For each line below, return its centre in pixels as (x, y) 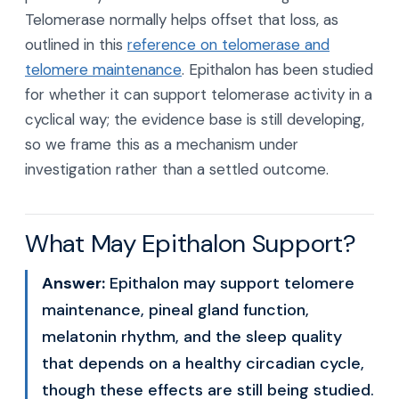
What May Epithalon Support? (191, 244)
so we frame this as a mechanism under (162, 144)
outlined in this (76, 45)
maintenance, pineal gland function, (175, 310)
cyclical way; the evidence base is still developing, (195, 119)
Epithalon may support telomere (230, 283)
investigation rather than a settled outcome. (177, 169)
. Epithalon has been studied (277, 69)
